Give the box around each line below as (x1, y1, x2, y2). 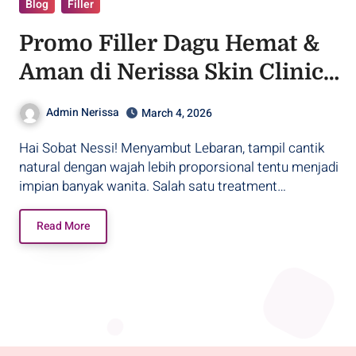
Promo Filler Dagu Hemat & (19, 30, 319, 56)
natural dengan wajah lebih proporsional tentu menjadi (19, 157, 339, 177)
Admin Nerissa (46, 103, 119, 121)
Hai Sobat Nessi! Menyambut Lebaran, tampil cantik (19, 137, 29, 158)
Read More (37, 217, 90, 234)
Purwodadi (19, 87, 139, 114)
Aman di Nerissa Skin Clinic (19, 59, 323, 85)
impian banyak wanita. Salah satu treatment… (19, 176, 286, 196)
